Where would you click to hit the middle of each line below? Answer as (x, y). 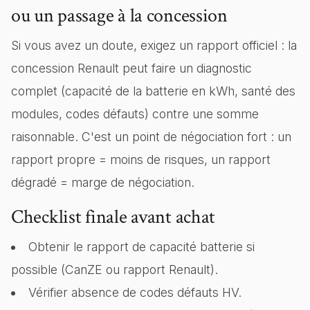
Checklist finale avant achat (113, 217)
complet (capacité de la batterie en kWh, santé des (153, 91)
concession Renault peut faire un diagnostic (131, 68)
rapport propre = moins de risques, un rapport (141, 159)
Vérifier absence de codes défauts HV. (135, 292)
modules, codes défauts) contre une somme (135, 114)
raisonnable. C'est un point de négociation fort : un (151, 137)
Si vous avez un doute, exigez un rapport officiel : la (154, 45)
